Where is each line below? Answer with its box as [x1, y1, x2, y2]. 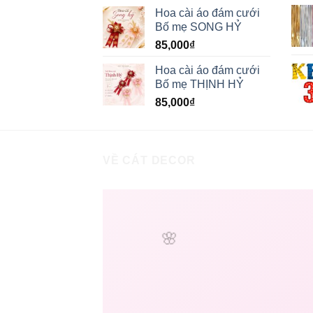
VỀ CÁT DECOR [103, 154, 196, 166]
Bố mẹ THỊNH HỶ [155, 78, 244, 90]
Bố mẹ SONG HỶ [155, 20, 242, 33]
